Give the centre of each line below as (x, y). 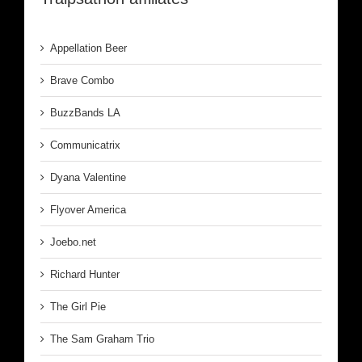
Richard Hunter (85, 274)
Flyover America (88, 209)
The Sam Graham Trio (102, 339)
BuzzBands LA (85, 112)
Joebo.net (73, 242)
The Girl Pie (78, 306)
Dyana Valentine (88, 177)
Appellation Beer (88, 48)
